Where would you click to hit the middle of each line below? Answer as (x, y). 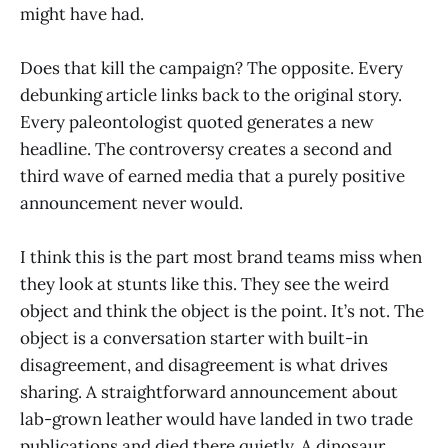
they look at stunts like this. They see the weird (204, 284)
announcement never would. (131, 203)
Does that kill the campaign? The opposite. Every (211, 68)
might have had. (82, 13)
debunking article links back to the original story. (211, 95)
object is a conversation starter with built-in (194, 338)
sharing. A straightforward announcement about (209, 392)
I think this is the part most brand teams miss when (221, 257)
